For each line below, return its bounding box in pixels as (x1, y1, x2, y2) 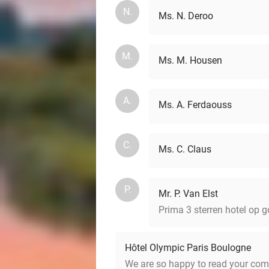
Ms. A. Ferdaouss (159, 98, 232, 110)
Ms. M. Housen (159, 54, 222, 66)
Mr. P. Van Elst (159, 187, 218, 199)
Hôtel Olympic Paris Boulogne (125, 241, 251, 253)
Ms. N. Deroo (159, 10, 213, 22)
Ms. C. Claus (159, 143, 211, 155)
